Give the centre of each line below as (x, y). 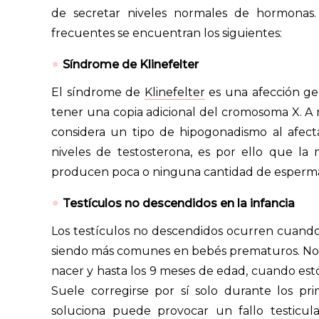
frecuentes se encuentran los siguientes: (167, 33)
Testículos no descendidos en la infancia (179, 203)
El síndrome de (98, 92)
